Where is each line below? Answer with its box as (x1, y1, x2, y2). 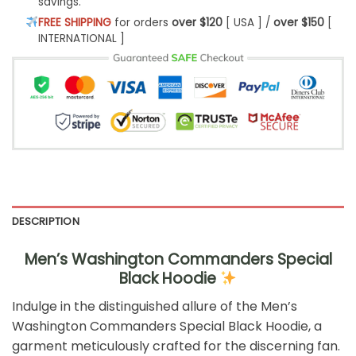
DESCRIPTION (12, 214, 79, 228)
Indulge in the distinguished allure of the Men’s (12, 296, 297, 315)
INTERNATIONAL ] (37, 30, 125, 46)
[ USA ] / (222, 14, 273, 30)
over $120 (171, 14, 222, 30)
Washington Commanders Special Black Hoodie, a (12, 316, 322, 335)
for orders (110, 14, 172, 30)
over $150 (273, 14, 324, 30)
